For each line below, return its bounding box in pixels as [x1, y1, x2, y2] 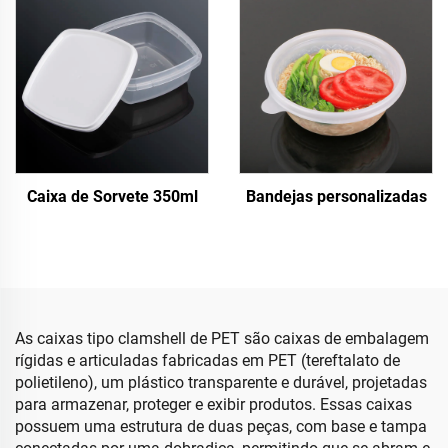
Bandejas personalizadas [245, 187, 427, 206]
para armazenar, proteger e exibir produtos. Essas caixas [15, 395, 412, 414]
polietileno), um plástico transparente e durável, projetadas [15, 373, 427, 392]
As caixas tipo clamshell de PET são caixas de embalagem [15, 329, 429, 348]
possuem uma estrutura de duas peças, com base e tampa [15, 417, 427, 436]
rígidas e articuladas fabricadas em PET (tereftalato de [15, 351, 400, 370]
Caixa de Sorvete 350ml [26, 187, 198, 206]
